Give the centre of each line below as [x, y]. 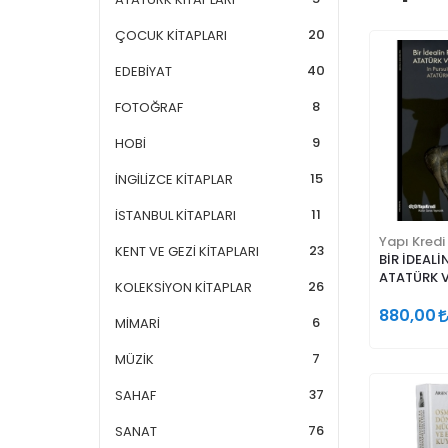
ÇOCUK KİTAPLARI [171, 35]
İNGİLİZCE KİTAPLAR [174, 179]
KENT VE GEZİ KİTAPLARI [187, 251]
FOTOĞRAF [149, 107]
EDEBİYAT [143, 71]
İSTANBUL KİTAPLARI [175, 215]
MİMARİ [137, 323]
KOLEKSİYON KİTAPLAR [183, 287]
